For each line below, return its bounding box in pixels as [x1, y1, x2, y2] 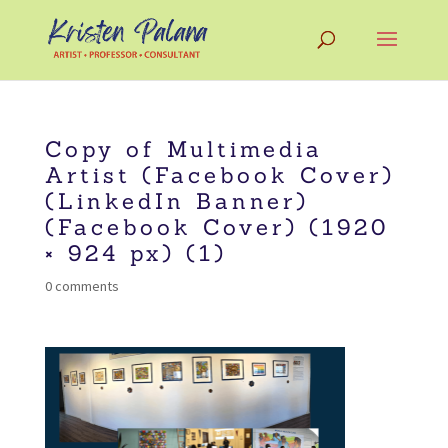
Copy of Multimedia [44, 135, 323, 163]
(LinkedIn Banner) [44, 187, 309, 215]
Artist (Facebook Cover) [44, 161, 395, 189]
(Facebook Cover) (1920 [44, 213, 389, 241]
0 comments [44, 277, 119, 295]
